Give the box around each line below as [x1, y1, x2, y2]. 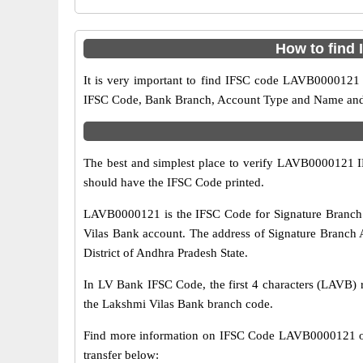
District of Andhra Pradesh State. [83, 246, 248, 259]
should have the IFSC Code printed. [83, 176, 264, 189]
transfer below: [83, 348, 159, 361]
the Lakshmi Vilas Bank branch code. [83, 297, 273, 310]
